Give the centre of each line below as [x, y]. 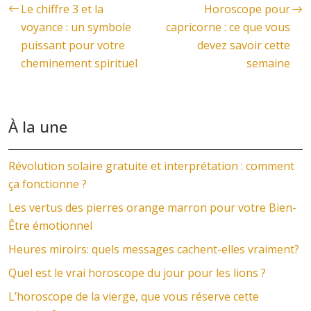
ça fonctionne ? [48, 184]
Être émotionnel [50, 226]
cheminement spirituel [79, 63]
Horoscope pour [247, 9]
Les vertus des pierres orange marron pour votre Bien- [152, 208]
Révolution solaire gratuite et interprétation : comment [151, 166]
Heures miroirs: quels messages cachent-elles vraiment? [154, 249]
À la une [38, 126]
